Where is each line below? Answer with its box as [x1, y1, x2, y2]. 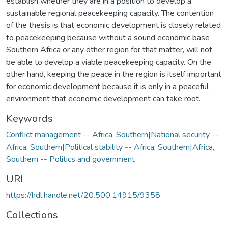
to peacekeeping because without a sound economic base [6, 32, 210, 43]
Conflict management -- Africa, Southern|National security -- [6, 129, 219, 140]
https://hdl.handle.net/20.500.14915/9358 [6, 189, 160, 201]
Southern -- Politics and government [6, 153, 135, 165]
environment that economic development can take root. [6, 93, 201, 104]
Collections [6, 208, 58, 222]
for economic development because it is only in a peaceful [6, 80, 209, 92]
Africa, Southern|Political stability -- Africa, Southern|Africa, [6, 141, 214, 153]
